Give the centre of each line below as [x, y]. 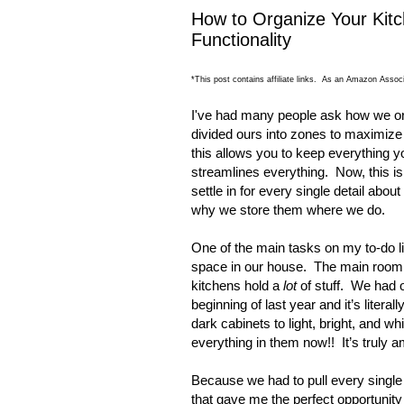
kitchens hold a [237, 286]
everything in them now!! [263, 343]
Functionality [241, 40]
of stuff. [320, 286]
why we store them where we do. [295, 210]
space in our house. [249, 267]
